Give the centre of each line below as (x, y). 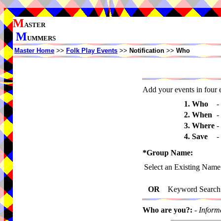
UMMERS (41, 38)
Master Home (34, 51)
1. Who (196, 104)
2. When (198, 115)
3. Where (199, 126)
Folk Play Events (92, 51)
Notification (147, 51)
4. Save (196, 136)
